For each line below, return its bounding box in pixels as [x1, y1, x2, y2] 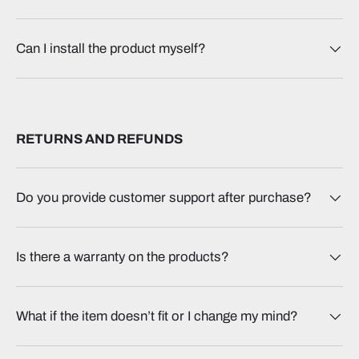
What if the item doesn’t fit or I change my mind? [16, 309, 298, 325]
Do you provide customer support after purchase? [16, 190, 312, 206]
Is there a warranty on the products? [16, 249, 229, 265]
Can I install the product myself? [16, 41, 206, 57]
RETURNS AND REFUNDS [16, 131, 183, 147]
